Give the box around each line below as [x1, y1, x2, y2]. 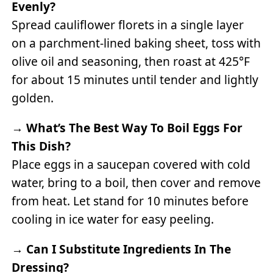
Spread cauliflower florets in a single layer [12, 16, 244, 33]
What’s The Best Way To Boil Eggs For [26, 119, 243, 136]
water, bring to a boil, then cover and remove [12, 174, 261, 191]
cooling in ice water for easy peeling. [12, 210, 214, 227]
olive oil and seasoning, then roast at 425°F [12, 52, 250, 69]
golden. [12, 89, 54, 106]
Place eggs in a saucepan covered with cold [12, 155, 251, 172]
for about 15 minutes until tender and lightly [12, 71, 259, 88]
